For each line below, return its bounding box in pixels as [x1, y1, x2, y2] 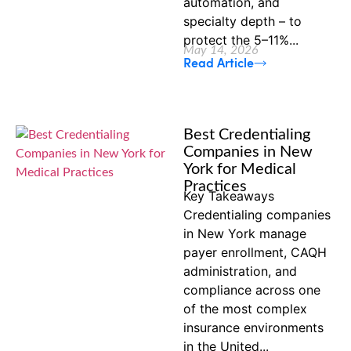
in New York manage [183, 226, 306, 242]
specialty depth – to [183, 13, 302, 29]
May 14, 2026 [183, 44, 259, 57]
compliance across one [183, 282, 320, 299]
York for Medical [183, 161, 296, 178]
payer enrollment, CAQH [183, 244, 327, 261]
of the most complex [183, 301, 307, 317]
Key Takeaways [183, 188, 274, 204]
